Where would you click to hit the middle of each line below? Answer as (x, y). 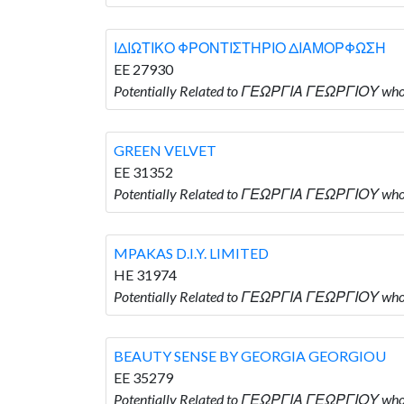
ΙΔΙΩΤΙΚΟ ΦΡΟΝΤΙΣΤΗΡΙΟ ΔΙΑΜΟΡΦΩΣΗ (250, 47)
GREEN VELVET (165, 150)
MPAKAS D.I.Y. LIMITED (191, 252)
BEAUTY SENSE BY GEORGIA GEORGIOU (250, 355)
